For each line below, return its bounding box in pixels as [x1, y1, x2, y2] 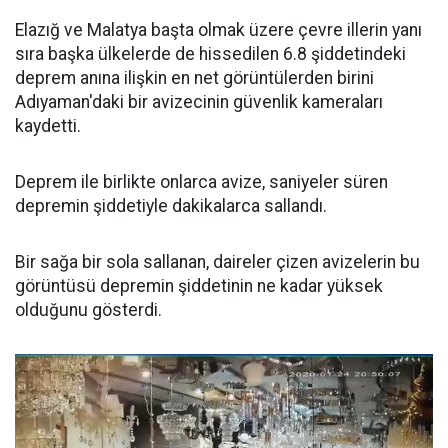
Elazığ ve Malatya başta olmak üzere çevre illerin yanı [15, 20, 422, 40]
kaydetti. [15, 116, 81, 136]
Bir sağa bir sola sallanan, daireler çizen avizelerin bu [15, 252, 420, 272]
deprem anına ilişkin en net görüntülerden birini [15, 68, 374, 88]
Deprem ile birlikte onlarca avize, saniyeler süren [15, 172, 388, 192]
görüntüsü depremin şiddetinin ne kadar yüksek [15, 276, 383, 296]
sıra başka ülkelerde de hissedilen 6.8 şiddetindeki [15, 44, 406, 64]
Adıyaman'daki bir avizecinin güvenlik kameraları [15, 92, 383, 112]
